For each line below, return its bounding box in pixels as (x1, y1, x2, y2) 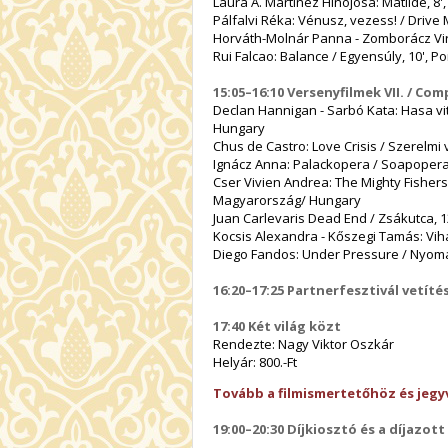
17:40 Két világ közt (213, 316, 341, 335)
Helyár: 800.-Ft (213, 352, 297, 371)
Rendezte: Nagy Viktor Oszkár (213, 334, 394, 353)
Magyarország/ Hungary (213, 190, 370, 209)
